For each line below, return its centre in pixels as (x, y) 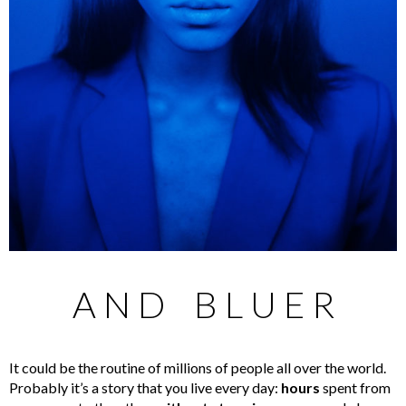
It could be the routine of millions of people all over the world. (198, 368)
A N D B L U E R (203, 305)
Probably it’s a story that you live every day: (145, 388)
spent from (357, 388)
